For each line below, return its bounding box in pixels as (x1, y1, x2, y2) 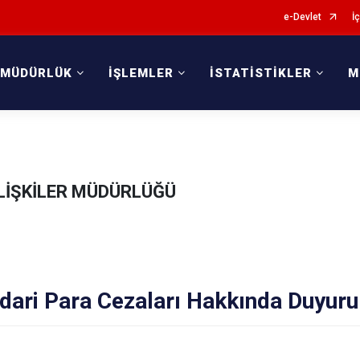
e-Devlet (283, 11, 321, 22)
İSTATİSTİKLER (210, 66, 313, 80)
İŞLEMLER (108, 66, 174, 80)
